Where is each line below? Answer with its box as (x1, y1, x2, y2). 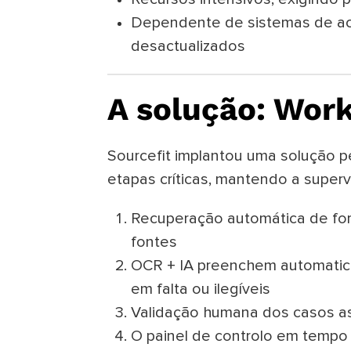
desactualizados (131, 38, 245, 55)
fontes (131, 234, 177, 251)
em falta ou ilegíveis (131, 281, 270, 298)
